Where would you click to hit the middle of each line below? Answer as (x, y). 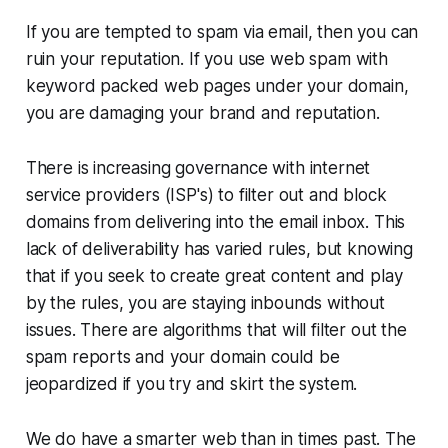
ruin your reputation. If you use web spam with (206, 58)
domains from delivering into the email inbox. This (215, 221)
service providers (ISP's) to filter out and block (206, 194)
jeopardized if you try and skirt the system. (191, 383)
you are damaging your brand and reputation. (202, 112)
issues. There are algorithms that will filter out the (216, 329)
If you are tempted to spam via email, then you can (222, 31)
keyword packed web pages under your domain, (217, 85)
